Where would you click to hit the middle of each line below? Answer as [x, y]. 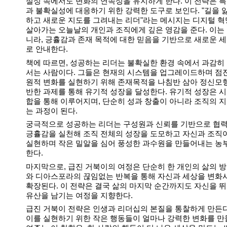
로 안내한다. [47, 49]
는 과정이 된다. [52, 110]
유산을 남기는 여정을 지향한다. [79, 195]
